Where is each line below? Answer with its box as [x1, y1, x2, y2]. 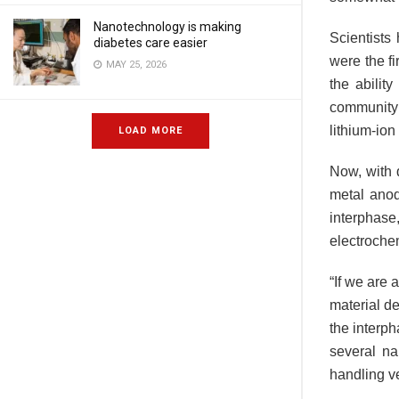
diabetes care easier [94, 36, 208, 50]
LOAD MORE [118, 125, 183, 136]
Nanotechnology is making [94, 20, 241, 34]
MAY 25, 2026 [103, 59, 167, 70]
